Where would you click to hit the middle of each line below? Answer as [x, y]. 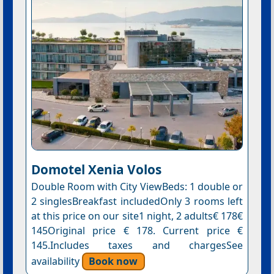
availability [56, 261]
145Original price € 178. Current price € [137, 230]
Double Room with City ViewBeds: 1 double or [137, 186]
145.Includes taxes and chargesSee [137, 245]
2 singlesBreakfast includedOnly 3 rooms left [137, 201]
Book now [113, 261]
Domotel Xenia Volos [96, 169]
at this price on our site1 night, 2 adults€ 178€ [137, 216]
